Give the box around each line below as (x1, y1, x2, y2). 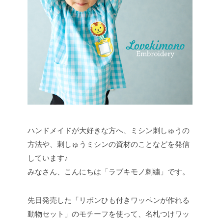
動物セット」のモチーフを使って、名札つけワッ (27, 210, 190, 219)
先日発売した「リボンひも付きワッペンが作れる (27, 196, 190, 205)
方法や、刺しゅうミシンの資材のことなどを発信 (27, 140, 190, 149)
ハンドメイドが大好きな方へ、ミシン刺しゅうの (27, 126, 190, 135)
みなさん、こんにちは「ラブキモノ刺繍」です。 (27, 167, 190, 176)
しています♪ (27, 154, 68, 163)
